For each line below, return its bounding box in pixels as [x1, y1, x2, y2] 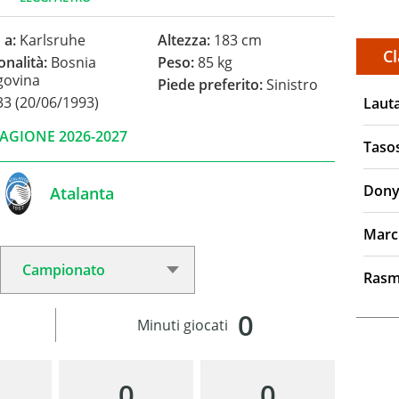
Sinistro [263, 75, 319, 95]
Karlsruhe [15, 30, 85, 51]
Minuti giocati [137, 315, 229, 336]
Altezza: [158, 30, 211, 51]
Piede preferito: [158, 75, 264, 95]
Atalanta [49, 182, 114, 204]
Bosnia [46, 53, 96, 73]
